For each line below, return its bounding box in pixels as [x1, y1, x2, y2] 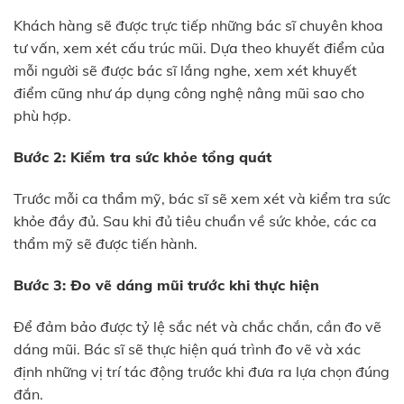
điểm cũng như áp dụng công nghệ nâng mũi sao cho [14, 84, 364, 103]
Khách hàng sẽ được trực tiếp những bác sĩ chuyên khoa [14, 16, 383, 35]
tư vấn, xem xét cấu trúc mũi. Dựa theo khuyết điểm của [14, 39, 385, 58]
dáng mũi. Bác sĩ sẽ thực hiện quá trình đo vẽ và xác [14, 339, 361, 358]
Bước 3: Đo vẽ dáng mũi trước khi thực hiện [14, 275, 319, 294]
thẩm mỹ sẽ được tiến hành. [14, 234, 197, 253]
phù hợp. [14, 106, 71, 125]
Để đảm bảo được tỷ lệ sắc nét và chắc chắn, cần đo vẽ [14, 317, 381, 335]
